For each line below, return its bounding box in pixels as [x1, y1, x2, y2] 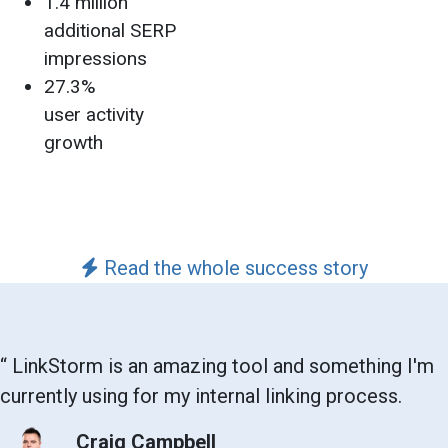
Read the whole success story [98, 255, 368, 280]
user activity [44, 102, 144, 126]
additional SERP [44, 18, 176, 42]
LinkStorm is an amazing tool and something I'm [7, 353, 434, 378]
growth [44, 130, 103, 154]
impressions [44, 46, 147, 70]
